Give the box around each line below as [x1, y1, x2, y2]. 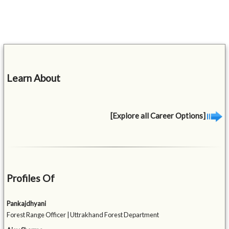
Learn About [7, 72, 61, 84]
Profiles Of [7, 172, 55, 185]
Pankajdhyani [7, 199, 47, 208]
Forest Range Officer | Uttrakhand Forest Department [7, 211, 159, 219]
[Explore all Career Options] [110, 110, 207, 120]
